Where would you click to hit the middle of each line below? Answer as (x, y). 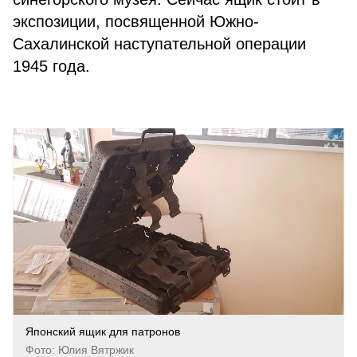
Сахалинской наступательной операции (159, 44)
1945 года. (51, 66)
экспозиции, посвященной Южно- (136, 22)
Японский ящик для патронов (103, 331)
